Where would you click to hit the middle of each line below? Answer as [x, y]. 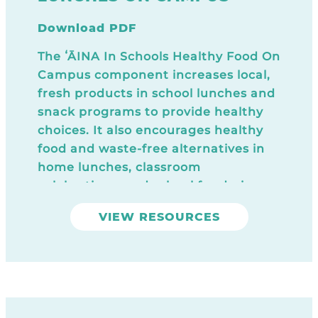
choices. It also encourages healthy [150, 130]
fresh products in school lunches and [157, 93]
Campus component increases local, [154, 75]
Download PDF [87, 28]
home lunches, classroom [119, 167]
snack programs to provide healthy [150, 111]
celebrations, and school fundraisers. [156, 185]
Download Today [91, 204]
